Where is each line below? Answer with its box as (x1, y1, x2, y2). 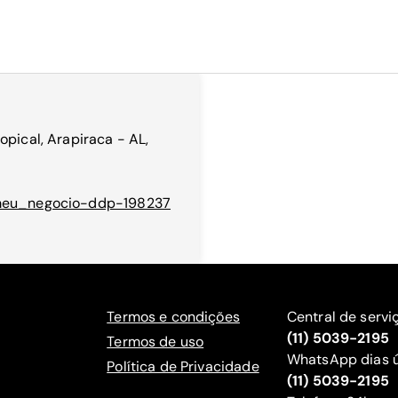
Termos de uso (107, 332, 204, 351)
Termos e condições (107, 307, 240, 326)
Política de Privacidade (107, 357, 259, 376)
